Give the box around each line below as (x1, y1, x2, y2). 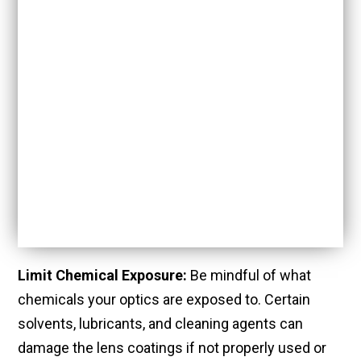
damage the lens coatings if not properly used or (18, 339, 326, 357)
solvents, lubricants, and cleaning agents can (18, 315, 303, 333)
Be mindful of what (187, 267, 311, 284)
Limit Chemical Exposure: (18, 267, 187, 284)
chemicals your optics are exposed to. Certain (18, 291, 310, 309)
